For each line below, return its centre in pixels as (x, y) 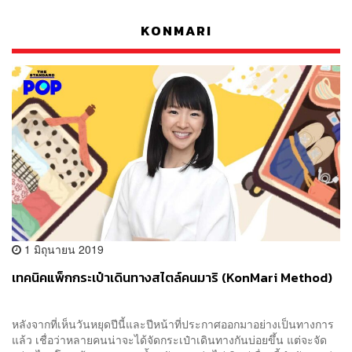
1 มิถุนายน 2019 (62, 249)
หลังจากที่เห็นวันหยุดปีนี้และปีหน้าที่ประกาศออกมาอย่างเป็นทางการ (173, 324)
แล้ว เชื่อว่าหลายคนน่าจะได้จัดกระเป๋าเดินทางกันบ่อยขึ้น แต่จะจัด (169, 340)
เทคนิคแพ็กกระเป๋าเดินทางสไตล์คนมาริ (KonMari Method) (172, 278)
